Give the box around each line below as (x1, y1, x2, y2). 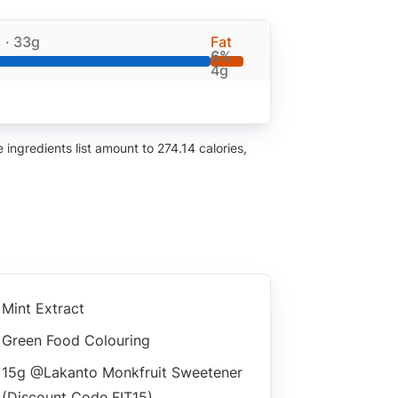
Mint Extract (2, 298, 84, 317)
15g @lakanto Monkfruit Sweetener (2, 362, 243, 381)
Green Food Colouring (2, 330, 150, 349)
